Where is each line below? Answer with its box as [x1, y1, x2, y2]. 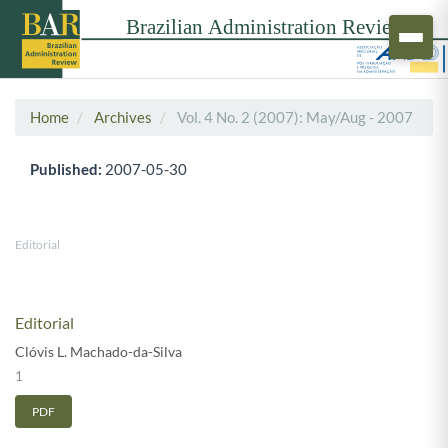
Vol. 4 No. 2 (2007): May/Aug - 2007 [174, 107, 413, 126]
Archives [94, 107, 152, 126]
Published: [30, 159, 105, 178]
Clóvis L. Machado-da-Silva [15, 342, 182, 360]
